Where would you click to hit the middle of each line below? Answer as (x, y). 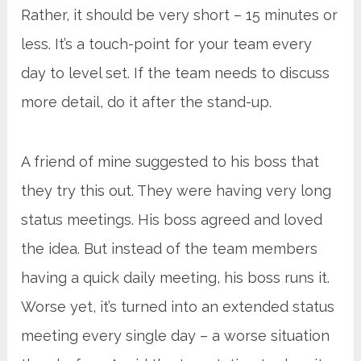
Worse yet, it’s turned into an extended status (178, 306)
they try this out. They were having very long (176, 190)
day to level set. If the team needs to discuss (176, 73)
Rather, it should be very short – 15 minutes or (180, 15)
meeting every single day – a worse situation (176, 335)
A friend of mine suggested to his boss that (170, 161)
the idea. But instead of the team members (170, 248)
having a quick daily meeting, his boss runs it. (176, 277)
